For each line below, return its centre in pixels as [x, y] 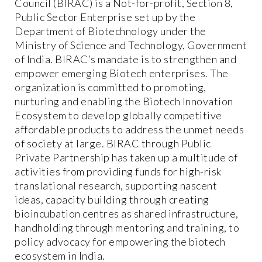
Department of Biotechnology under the [111, 31]
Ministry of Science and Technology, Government [131, 45]
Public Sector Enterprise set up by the [105, 17]
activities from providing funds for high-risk [118, 171]
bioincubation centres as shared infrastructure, [127, 213]
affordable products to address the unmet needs [129, 129]
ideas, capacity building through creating [112, 199]
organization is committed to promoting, [111, 87]
